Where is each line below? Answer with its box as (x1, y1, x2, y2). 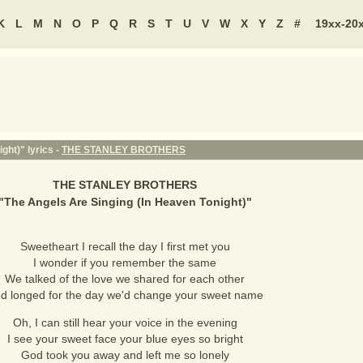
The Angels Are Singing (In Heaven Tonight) (3, 195, 246, 208)
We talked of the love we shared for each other (5, 272, 245, 285)
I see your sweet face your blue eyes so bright (6, 332, 243, 345)
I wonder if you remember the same (33, 256, 216, 269)
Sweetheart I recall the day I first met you (19, 240, 230, 253)
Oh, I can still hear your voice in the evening (12, 316, 237, 329)
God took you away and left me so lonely (20, 348, 229, 361)
